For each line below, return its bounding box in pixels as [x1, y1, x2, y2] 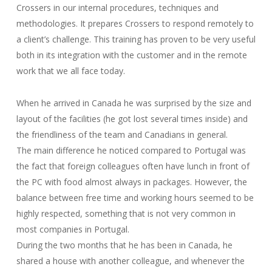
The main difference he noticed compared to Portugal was [16, 144, 246, 156]
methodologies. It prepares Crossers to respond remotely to [16, 17, 254, 29]
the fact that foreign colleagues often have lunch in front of [16, 160, 250, 172]
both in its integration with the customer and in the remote [16, 49, 247, 61]
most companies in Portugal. [16, 223, 129, 235]
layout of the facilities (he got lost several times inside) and [16, 112, 248, 124]
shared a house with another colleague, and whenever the [16, 254, 245, 267]
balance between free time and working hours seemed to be [16, 191, 254, 203]
